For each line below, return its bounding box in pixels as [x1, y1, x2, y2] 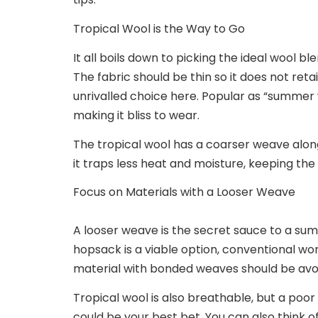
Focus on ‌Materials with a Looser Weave [73, 184, 295, 201]
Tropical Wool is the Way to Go [73, 21, 245, 38]
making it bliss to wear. [73, 106, 202, 124]
